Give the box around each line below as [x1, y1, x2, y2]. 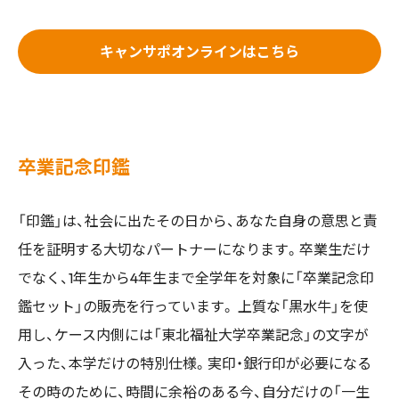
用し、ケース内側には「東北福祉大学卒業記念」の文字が [18, 326, 369, 344]
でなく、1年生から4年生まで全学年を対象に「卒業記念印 [18, 269, 374, 287]
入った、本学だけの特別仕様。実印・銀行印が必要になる [18, 354, 371, 372]
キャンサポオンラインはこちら [100, 43, 299, 61]
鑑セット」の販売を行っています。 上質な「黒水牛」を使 [18, 297, 368, 315]
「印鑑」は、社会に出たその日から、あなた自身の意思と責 [18, 212, 378, 230]
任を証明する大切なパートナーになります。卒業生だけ [18, 240, 370, 258]
